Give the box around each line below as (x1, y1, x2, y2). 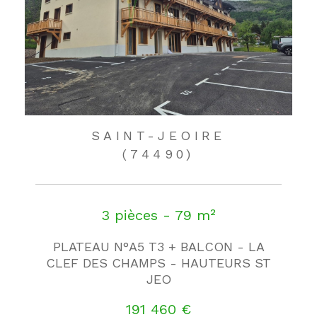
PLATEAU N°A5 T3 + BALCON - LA (52, 238, 265, 254)
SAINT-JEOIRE (91, 127, 226, 143)
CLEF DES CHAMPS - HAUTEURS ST (46, 255, 271, 270)
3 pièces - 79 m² (101, 206, 216, 224)
